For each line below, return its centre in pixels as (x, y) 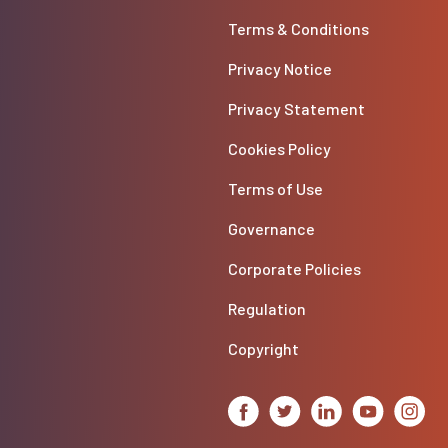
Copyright (263, 349)
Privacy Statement (296, 109)
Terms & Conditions (298, 29)
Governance (271, 229)
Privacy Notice (279, 69)
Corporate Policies (294, 269)
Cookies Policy (279, 149)
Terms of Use (275, 189)
